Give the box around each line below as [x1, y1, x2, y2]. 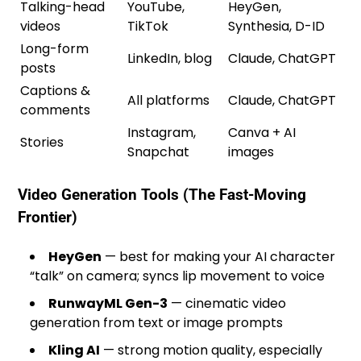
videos [20, 16, 61, 35]
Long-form [20, 39, 89, 58]
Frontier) [18, 208, 78, 226]
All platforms [127, 90, 210, 110]
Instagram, [127, 122, 197, 142]
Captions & [20, 81, 91, 100]
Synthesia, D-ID [228, 16, 326, 35]
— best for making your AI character [102, 247, 336, 267]
